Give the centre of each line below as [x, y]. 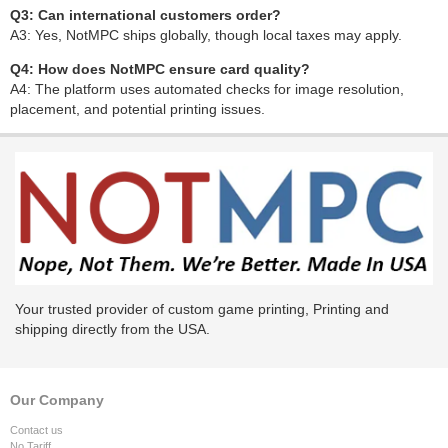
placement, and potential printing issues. [137, 109]
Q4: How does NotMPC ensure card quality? [160, 69]
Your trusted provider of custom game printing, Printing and [202, 308]
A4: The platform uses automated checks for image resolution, [207, 89]
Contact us [36, 429]
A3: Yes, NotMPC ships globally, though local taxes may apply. [206, 35]
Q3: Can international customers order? [145, 15]
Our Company [57, 399]
